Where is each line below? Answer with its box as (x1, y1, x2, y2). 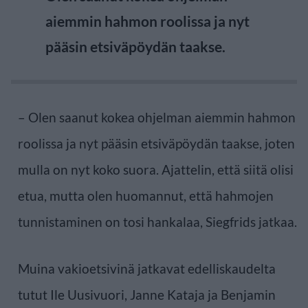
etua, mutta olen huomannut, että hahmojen (18, 187, 274, 203)
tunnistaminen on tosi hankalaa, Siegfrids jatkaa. (18, 213, 297, 230)
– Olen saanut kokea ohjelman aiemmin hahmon (18, 109, 296, 125)
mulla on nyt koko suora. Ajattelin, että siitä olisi (18, 161, 294, 177)
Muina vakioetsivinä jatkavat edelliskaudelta (18, 260, 276, 276)
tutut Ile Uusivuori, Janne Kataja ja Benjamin (18, 286, 276, 302)
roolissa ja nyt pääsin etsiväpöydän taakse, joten (18, 135, 295, 151)
